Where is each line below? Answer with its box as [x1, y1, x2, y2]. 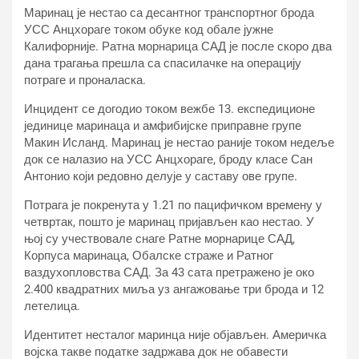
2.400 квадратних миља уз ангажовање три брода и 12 [24, 282, 324, 296]
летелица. [24, 299, 80, 313]
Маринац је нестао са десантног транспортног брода [24, 6, 314, 20]
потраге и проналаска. [24, 73, 146, 87]
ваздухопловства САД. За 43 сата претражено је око [24, 265, 314, 280]
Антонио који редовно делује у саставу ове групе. [24, 169, 297, 184]
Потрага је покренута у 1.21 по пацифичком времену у [24, 198, 322, 212]
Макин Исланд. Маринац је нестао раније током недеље [24, 135, 334, 150]
